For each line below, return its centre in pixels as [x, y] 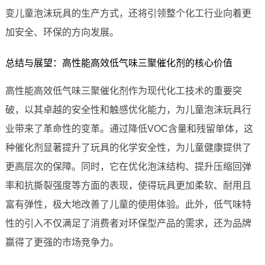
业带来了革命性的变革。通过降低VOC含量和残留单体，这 [129, 129]
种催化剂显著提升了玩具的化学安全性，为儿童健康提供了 [128, 148]
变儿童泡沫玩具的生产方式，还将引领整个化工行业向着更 [128, 14]
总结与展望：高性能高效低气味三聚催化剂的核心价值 [119, 63]
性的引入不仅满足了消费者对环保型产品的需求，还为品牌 [128, 224]
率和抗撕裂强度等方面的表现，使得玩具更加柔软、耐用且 [128, 186]
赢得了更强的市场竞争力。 [62, 243]
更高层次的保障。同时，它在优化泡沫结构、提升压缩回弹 [128, 167]
